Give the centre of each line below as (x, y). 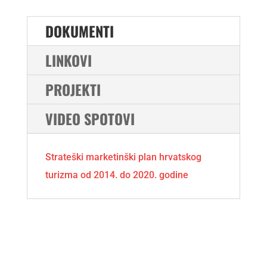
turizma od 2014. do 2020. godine (117, 175)
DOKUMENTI (79, 31)
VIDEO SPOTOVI (90, 119)
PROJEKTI (73, 90)
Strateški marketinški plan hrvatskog (123, 157)
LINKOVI (68, 60)
